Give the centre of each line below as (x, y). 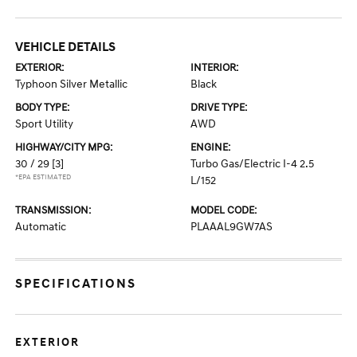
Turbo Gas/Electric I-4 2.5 (252, 164)
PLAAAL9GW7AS (231, 227)
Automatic (41, 227)
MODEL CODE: (224, 210)
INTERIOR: (214, 68)
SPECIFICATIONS (76, 284)
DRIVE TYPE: (219, 108)
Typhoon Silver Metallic (72, 84)
